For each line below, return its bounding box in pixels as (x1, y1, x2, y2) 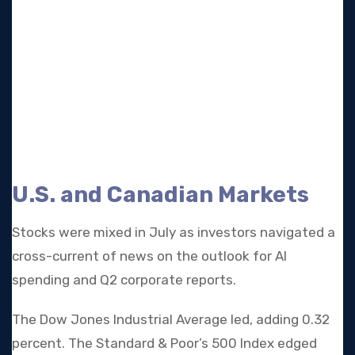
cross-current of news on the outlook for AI (12, 248, 287, 265)
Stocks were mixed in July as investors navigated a (12, 224, 335, 241)
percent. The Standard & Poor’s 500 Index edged (12, 335, 317, 352)
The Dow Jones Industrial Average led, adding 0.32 (12, 311, 330, 328)
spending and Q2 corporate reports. (12, 272, 236, 288)
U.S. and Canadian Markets (12, 181, 309, 208)
